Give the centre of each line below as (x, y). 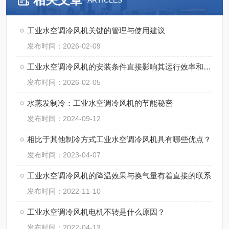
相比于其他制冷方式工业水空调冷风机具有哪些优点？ (119, 139)
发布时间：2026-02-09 (64, 46)
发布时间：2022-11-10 (64, 191)
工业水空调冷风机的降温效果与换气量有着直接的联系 (119, 176)
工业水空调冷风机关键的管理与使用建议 (96, 30)
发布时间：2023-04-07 (64, 155)
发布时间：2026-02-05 (64, 82)
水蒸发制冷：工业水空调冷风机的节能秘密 (100, 103)
